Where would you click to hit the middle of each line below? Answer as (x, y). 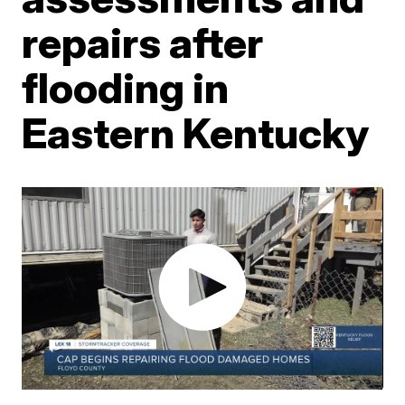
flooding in (126, 88)
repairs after (143, 42)
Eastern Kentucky (196, 133)
